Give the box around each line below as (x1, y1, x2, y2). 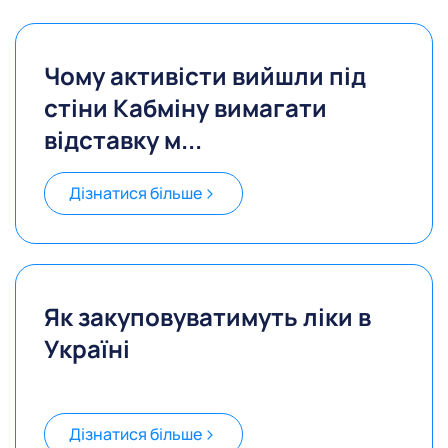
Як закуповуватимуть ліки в (44, 300, 371, 334)
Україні (44, 332, 130, 366)
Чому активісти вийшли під (44, 59, 366, 93)
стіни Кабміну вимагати (44, 91, 327, 125)
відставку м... (44, 123, 202, 157)
